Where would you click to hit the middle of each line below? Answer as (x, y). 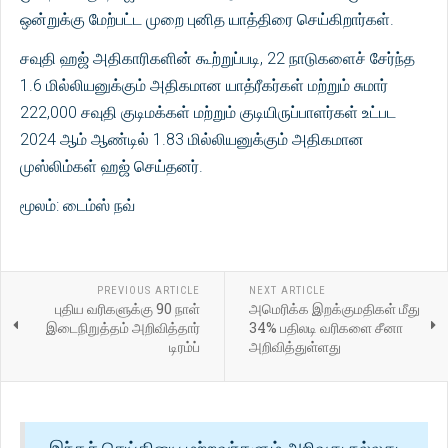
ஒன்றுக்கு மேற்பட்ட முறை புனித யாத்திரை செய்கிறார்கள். (207, 20)
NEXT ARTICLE (287, 291)
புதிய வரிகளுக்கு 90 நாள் (127, 309)
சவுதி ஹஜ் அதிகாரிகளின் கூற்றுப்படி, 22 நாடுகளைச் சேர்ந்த (217, 59)
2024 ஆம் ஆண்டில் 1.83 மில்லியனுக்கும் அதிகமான (192, 140)
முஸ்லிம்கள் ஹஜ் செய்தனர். (111, 167)
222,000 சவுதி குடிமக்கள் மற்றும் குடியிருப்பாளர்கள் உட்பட (208, 113)
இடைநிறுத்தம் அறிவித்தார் (122, 328)
